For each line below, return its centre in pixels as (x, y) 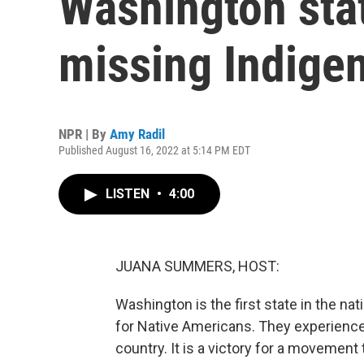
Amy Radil (137, 134)
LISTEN (129, 194)
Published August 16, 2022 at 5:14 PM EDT (154, 150)
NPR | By (84, 134)
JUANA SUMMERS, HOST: (197, 266)
